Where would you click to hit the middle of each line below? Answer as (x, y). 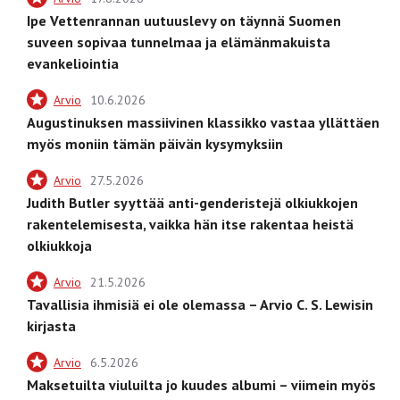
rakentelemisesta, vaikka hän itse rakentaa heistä (190, 224)
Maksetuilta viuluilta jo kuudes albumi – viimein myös (201, 384)
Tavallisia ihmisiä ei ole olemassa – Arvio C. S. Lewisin (200, 304)
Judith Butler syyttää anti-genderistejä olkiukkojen (192, 202)
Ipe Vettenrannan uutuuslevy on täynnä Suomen (184, 20)
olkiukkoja (59, 245)
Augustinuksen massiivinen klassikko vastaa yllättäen (203, 122)
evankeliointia (73, 63)
